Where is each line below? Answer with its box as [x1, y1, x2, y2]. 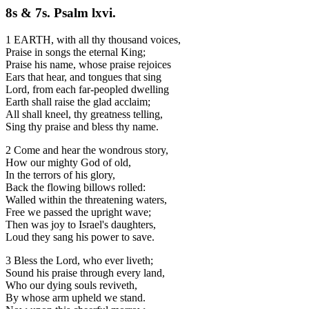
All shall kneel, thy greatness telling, [6, 108, 163, 120]
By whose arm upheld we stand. [6, 291, 146, 303]
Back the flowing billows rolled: [6, 181, 146, 193]
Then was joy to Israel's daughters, [6, 218, 156, 230]
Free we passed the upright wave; [6, 206, 151, 218]
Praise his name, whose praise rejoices [6, 58, 171, 70]
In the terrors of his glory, [6, 168, 115, 181]
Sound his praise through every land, [6, 266, 165, 279]
